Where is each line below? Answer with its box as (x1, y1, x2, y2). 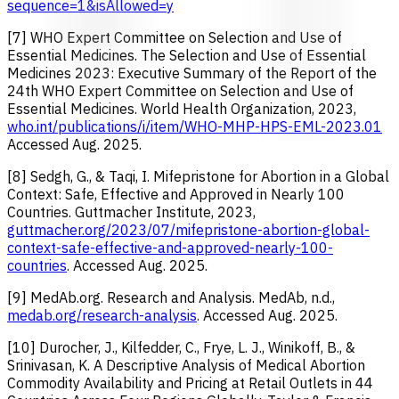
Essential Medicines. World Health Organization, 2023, (7, 99, 356, 118)
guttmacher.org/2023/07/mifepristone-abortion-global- (7, 220, 370, 239)
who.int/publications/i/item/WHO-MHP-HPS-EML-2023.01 (7, 117, 382, 135)
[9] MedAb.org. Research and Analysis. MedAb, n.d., (7, 288, 335, 306)
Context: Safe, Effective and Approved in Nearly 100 (7, 184, 345, 203)
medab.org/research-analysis (7, 305, 197, 324)
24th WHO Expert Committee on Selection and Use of (7, 81, 354, 100)
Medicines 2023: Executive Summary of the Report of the (7, 63, 377, 82)
